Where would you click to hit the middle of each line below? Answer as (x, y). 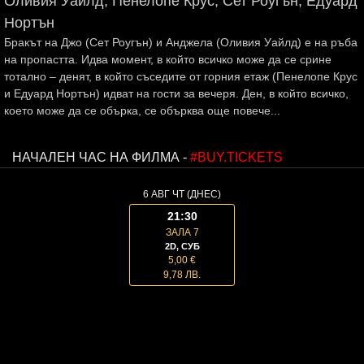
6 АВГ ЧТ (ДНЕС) (182, 194)
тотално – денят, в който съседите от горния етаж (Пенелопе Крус (181, 76)
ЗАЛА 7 (182, 232)
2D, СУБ (182, 246)
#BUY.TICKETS (236, 157)
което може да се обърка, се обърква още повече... (142, 110)
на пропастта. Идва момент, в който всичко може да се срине (168, 59)
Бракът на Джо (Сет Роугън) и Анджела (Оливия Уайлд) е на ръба (181, 42)
